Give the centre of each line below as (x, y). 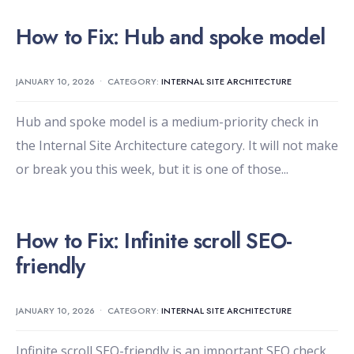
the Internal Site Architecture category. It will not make (177, 146)
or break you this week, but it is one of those (149, 169)
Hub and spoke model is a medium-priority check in (167, 122)
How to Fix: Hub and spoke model (171, 37)
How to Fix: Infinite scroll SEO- (154, 241)
